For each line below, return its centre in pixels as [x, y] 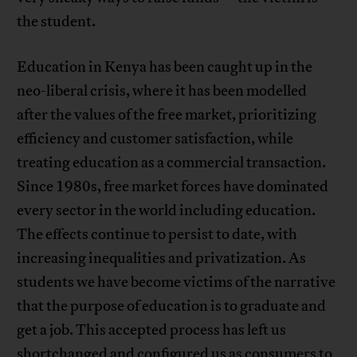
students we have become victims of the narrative [177, 282]
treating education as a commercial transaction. [172, 163]
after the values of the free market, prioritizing [167, 115]
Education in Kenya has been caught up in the [165, 67]
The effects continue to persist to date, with [157, 235]
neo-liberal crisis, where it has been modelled [162, 91]
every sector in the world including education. [167, 211]
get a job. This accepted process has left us [152, 330]
